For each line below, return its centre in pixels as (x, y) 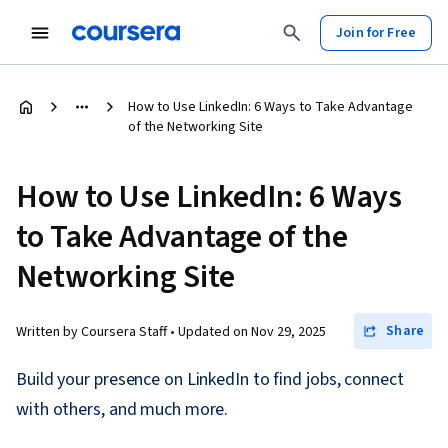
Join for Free (376, 32)
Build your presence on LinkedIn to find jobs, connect (210, 379)
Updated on (214, 332)
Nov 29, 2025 (288, 332)
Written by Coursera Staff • (97, 332)
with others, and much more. (122, 409)
